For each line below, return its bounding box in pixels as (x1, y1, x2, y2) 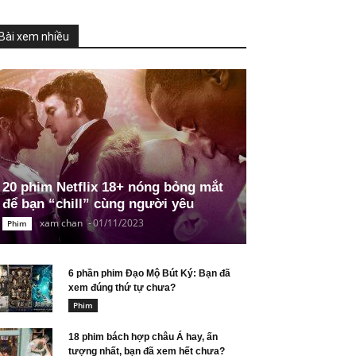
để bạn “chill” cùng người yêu (2, 196, 194, 211)
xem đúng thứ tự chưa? (68, 282, 176, 293)
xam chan (40, 216, 83, 230)
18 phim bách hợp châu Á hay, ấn (68, 331, 218, 342)
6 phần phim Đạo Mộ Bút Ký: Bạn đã (68, 268, 230, 279)
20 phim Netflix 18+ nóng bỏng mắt (2, 180, 223, 195)
